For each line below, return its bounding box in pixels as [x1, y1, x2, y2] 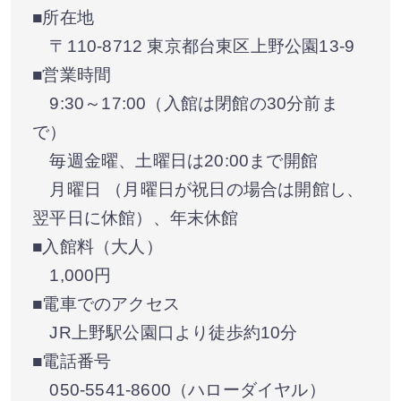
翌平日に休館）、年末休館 [32, 208, 239, 227]
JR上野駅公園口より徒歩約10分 [32, 322, 298, 342]
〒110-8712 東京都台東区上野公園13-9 [32, 36, 355, 55]
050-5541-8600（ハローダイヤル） [32, 380, 326, 399]
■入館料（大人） [32, 236, 163, 256]
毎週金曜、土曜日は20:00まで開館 [32, 150, 318, 170]
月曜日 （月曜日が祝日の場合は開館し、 [32, 179, 364, 199]
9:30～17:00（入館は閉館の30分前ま [32, 93, 338, 113]
